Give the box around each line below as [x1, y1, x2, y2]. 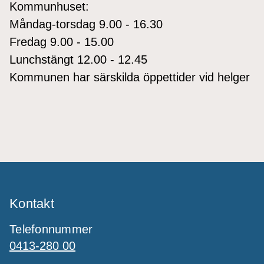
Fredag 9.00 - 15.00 [9, 35, 114, 48]
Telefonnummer [9, 222, 93, 236]
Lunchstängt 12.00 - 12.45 [9, 52, 147, 66]
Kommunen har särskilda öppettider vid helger [9, 70, 250, 84]
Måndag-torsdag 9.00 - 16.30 [9, 17, 163, 31]
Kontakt [9, 196, 54, 211]
